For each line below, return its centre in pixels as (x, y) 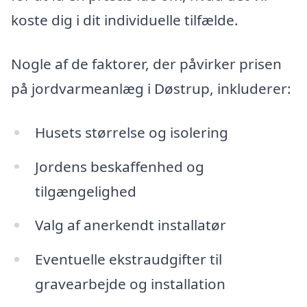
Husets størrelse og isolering (131, 132)
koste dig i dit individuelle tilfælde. (125, 20)
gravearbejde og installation (130, 284)
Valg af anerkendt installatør (130, 225)
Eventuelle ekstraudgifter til (128, 259)
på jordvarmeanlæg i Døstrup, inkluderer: (151, 88)
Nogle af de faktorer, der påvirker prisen (146, 63)
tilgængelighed (85, 191)
